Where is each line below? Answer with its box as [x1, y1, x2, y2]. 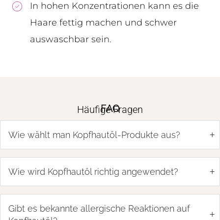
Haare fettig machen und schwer [30, 17, 177, 28]
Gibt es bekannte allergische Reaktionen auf [8, 203, 190, 214]
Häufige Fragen [77, 103, 143, 115]
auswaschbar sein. [30, 33, 111, 45]
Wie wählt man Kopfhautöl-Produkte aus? [8, 129, 180, 140]
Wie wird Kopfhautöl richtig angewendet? [8, 166, 178, 177]
